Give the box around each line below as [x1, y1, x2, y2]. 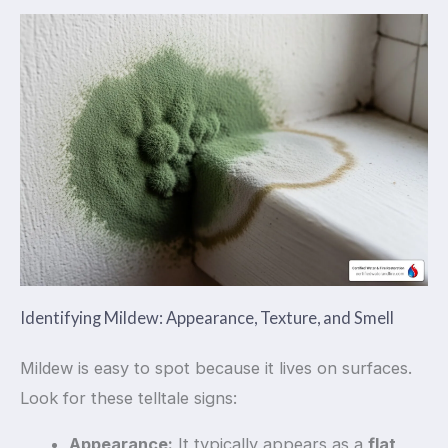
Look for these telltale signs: [20, 387, 237, 408]
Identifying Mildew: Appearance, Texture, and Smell [20, 307, 394, 327]
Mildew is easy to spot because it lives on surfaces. [20, 357, 412, 378]
